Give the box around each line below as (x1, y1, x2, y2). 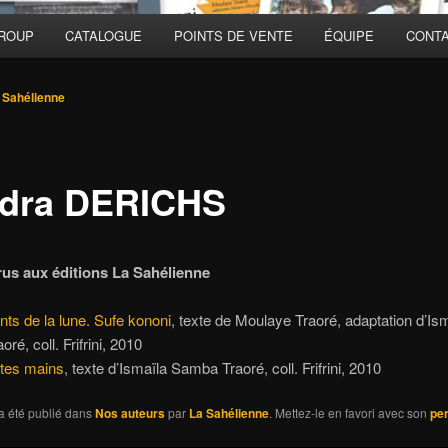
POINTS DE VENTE (173, 26, 293, 46)
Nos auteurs (94, 404, 165, 423)
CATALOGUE (65, 26, 143, 46)
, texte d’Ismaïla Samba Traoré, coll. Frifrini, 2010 (63, 357, 381, 379)
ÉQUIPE (324, 26, 375, 46)
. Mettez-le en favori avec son (268, 404, 430, 422)
